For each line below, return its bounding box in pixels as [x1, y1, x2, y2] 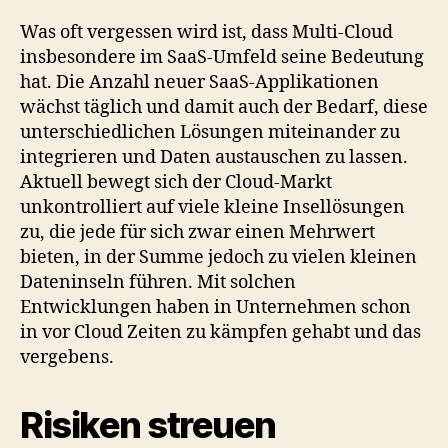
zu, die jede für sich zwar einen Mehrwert [20, 220, 375, 244]
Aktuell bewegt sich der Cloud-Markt [20, 170, 332, 194]
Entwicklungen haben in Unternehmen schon [20, 295, 411, 319]
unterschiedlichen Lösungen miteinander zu [20, 120, 400, 144]
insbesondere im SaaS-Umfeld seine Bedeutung [20, 45, 424, 69]
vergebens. [20, 345, 114, 369]
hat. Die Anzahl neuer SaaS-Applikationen [20, 70, 379, 94]
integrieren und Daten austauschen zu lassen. [20, 145, 408, 169]
